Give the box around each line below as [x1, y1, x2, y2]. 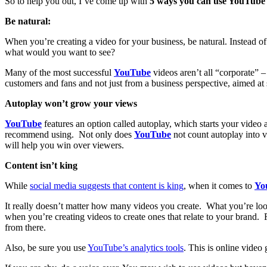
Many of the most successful [5, 67, 114, 78]
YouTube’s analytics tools [88, 243, 184, 253]
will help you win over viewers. [5, 140, 124, 151]
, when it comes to [184, 181, 254, 191]
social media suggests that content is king [30, 181, 184, 191]
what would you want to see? [5, 47, 115, 58]
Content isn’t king [5, 160, 77, 171]
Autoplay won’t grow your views [5, 98, 137, 109]
